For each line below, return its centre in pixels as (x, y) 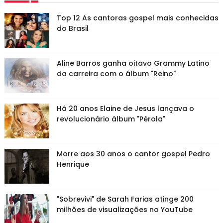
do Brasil (72, 29)
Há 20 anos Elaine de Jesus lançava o (125, 109)
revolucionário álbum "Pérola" (111, 119)
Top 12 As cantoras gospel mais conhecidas (137, 18)
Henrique (73, 165)
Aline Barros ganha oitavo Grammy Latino (133, 63)
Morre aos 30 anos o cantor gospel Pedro (133, 154)
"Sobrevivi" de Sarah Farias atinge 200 (125, 199)
